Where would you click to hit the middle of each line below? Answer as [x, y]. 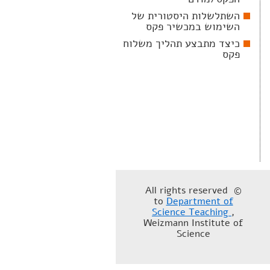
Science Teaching [192, 212]
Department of [199, 201]
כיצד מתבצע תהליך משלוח [181, 43]
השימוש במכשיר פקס [193, 27]
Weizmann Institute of [193, 223]
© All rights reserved [186, 190]
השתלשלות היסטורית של [186, 16]
